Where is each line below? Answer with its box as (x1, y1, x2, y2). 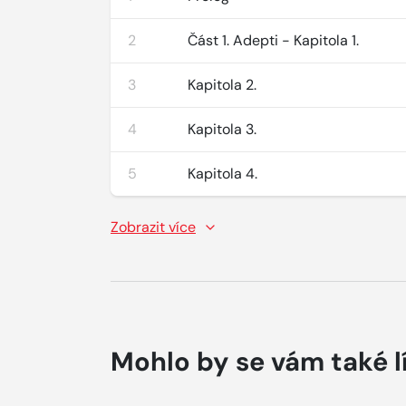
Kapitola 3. (188, 120, 257, 139)
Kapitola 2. (188, 75, 257, 94)
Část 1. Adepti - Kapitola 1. (188, 31, 360, 50)
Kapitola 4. (188, 164, 258, 183)
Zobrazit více (111, 217, 196, 237)
